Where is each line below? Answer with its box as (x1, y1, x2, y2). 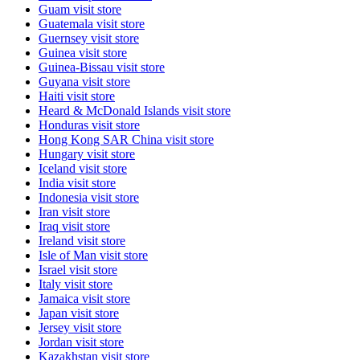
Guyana (39, 75, 82, 89)
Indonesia (39, 190, 91, 205)
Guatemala (39, 17, 96, 31)
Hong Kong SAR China (39, 133, 166, 147)
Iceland (39, 162, 79, 176)
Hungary (39, 147, 87, 162)
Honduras (39, 118, 92, 133)
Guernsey (39, 31, 91, 46)
